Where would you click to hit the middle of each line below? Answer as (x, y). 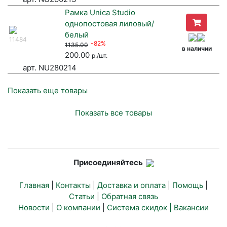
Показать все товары (113, 113)
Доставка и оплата (131, 185)
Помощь (188, 185)
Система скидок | (140, 208)
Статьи (82, 197)
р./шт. (100, 56)
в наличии (197, 49)
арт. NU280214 (50, 68)
